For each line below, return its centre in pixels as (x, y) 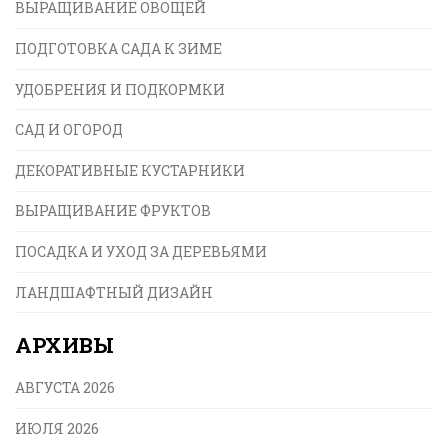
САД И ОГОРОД (69, 130)
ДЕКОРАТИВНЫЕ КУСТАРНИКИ (130, 170)
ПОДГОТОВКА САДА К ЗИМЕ (118, 49)
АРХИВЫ (64, 345)
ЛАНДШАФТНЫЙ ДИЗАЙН (114, 292)
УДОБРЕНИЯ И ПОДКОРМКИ (120, 89)
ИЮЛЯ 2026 (57, 428)
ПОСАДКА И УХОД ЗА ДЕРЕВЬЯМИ (141, 251)
